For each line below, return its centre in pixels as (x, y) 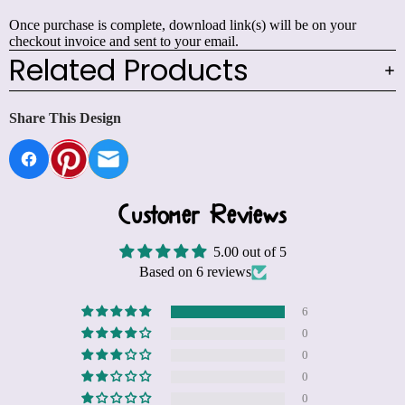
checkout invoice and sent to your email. (124, 42)
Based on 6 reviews (195, 272)
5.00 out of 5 (250, 252)
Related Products (129, 71)
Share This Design (65, 118)
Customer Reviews (202, 216)
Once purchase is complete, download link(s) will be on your (183, 25)
